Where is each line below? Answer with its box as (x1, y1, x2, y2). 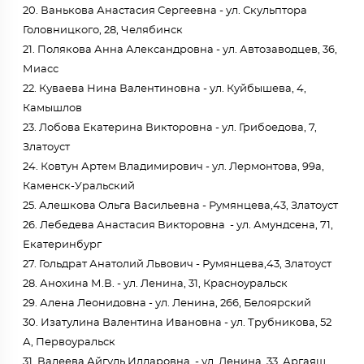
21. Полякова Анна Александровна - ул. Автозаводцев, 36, (23, 45, 337, 55)
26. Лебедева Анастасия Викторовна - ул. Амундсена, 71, (23, 220, 333, 231)
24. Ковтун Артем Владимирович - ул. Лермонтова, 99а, (23, 162, 324, 172)
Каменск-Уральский (23, 181, 135, 192)
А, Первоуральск (23, 337, 115, 348)
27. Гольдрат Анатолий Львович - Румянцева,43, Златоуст (23, 259, 331, 270)
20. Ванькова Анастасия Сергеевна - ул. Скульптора (23, 6, 307, 16)
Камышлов (23, 103, 82, 114)
